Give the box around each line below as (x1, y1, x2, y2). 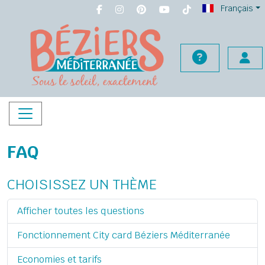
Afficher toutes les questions (17, 205, 144, 217)
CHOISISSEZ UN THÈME (7, 175, 157, 193)
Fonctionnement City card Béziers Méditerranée (17, 229, 230, 241)
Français (218, 3, 254, 14)
